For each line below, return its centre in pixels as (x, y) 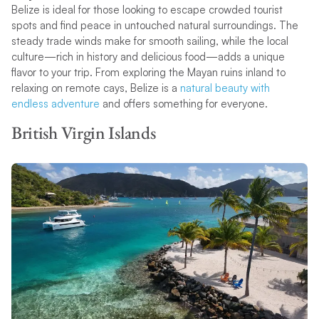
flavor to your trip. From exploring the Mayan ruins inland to (148, 73)
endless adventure (55, 104)
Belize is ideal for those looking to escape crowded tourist (147, 10)
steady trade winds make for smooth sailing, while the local (150, 41)
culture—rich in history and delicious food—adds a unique (148, 57)
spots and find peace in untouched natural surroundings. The (155, 26)
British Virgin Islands (83, 133)
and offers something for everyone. (183, 104)
